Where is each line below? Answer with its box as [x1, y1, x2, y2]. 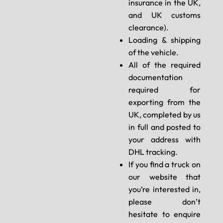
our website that [128, 172, 201, 182]
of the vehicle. [128, 47, 179, 58]
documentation [128, 72, 183, 83]
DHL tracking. [128, 147, 178, 157]
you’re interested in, [128, 184, 201, 195]
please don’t [128, 197, 201, 207]
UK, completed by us [128, 110, 201, 120]
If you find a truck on [128, 159, 201, 170]
